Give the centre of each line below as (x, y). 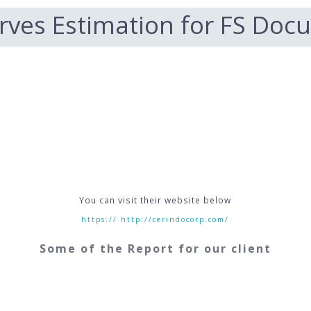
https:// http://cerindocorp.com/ (155, 219)
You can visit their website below (155, 200)
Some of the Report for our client (155, 248)
